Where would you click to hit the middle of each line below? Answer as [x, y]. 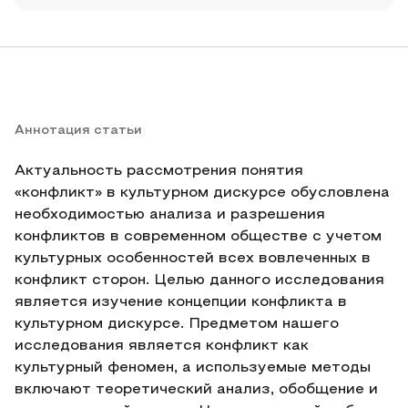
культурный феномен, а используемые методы [193, 368]
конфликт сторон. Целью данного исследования [199, 280]
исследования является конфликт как [162, 346]
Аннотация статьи [78, 131]
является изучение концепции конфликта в [181, 302]
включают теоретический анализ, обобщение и [196, 390]
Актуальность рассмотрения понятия [159, 171]
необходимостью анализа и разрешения [170, 215]
